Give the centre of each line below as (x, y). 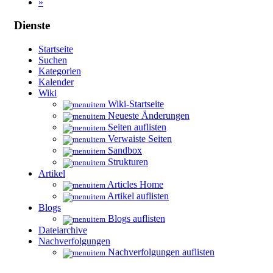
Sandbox (124, 151)
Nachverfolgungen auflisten (160, 252)
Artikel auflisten (137, 196)
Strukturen (127, 162)
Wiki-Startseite (135, 104)
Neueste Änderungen (147, 116)
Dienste (32, 26)
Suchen (53, 60)
